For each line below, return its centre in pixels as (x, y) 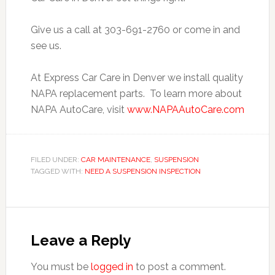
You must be (60, 266)
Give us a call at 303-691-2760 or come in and (135, 29)
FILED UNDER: (56, 159)
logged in (112, 266)
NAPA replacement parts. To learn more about (136, 93)
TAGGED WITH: (57, 171)
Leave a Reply (80, 240)
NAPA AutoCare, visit (79, 109)
